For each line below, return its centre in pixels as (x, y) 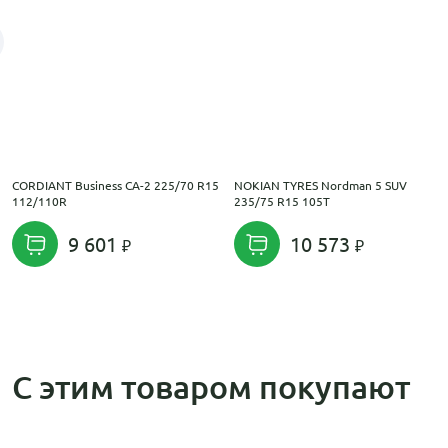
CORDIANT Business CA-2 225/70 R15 (115, 185)
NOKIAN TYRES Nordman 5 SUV (320, 185)
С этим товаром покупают (211, 386)
